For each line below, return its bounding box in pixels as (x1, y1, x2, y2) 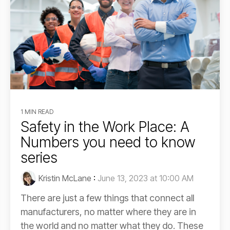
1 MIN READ (21, 107, 53, 116)
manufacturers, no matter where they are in (21, 206, 196, 217)
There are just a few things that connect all (21, 192, 194, 203)
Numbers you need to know (21, 133, 196, 151)
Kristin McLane (39, 172, 91, 183)
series (21, 148, 57, 166)
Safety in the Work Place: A (21, 118, 189, 136)
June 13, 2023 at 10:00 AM (98, 172, 194, 183)
